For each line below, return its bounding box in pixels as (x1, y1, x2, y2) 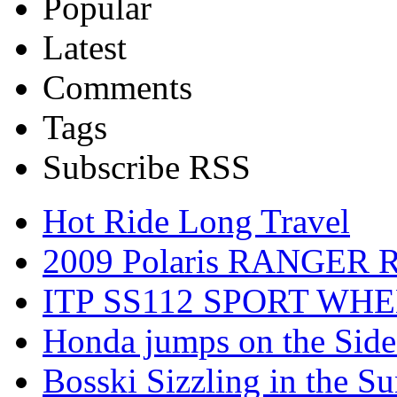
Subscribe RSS (43, 147, 251, 186)
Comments (43, 67, 192, 106)
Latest (43, 27, 127, 66)
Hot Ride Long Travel (43, 201, 350, 240)
